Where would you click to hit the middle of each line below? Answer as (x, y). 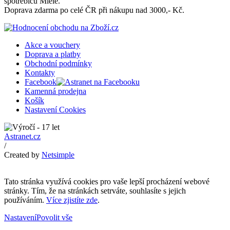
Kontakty (40, 73)
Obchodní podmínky (58, 64)
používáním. (25, 200)
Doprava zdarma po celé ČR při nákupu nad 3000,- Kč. (94, 10)
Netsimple (58, 155)
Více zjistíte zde (72, 200)
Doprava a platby (53, 54)
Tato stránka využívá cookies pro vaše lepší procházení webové (107, 182)
